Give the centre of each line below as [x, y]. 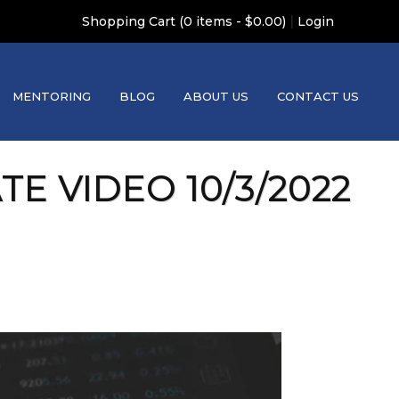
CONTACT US [318, 96]
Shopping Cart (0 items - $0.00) [184, 21]
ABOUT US [216, 96]
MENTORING [52, 96]
